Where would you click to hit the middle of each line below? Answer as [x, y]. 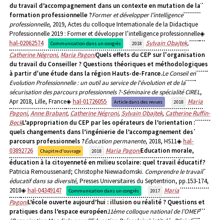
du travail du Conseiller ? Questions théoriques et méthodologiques [109, 64]
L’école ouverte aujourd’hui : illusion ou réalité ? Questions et [116, 202]
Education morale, [167, 151]
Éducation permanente [115, 141]
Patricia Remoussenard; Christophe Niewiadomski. [77, 172]
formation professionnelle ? [51, 15]
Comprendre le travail [174, 172]
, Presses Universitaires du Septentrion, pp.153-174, [142, 181]
